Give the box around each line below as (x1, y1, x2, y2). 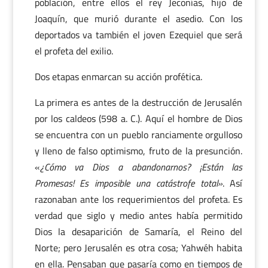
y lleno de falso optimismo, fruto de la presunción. (34, 144, 243, 158)
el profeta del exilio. (34, 44, 113, 58)
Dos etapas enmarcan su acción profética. (34, 69, 202, 84)
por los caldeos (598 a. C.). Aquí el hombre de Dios (34, 111, 243, 126)
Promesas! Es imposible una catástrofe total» (34, 176, 223, 190)
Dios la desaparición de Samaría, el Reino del (34, 224, 243, 239)
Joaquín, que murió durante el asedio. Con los (34, 11, 243, 26)
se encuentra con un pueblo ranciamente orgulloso (34, 127, 243, 142)
